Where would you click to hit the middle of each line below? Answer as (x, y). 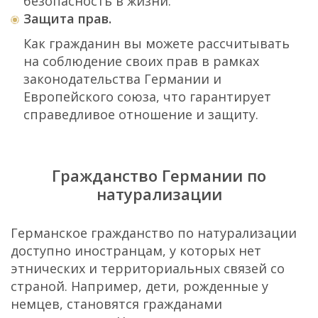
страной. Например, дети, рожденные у (139, 286)
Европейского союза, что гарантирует (147, 97)
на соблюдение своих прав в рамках (141, 61)
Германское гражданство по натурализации (154, 233)
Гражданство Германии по (159, 175)
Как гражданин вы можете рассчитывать (157, 43)
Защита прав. (67, 18)
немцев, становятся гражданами (116, 304)
